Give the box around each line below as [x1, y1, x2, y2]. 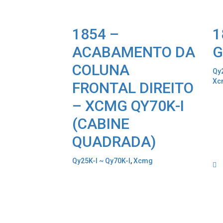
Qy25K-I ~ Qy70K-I [72, 157, 130, 165]
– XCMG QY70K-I [72, 97, 184, 115]
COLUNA [72, 61, 129, 79]
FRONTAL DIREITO [72, 79, 194, 97]
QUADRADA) [72, 133, 156, 151]
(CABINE [72, 115, 129, 133]
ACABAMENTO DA [72, 43, 195, 61]
